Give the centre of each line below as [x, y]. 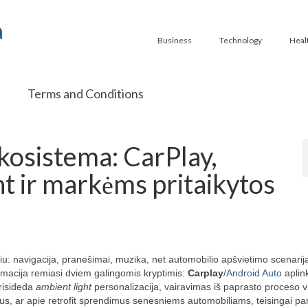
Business [174, 40]
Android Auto [254, 273]
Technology [240, 40]
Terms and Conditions [85, 93]
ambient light [64, 287]
